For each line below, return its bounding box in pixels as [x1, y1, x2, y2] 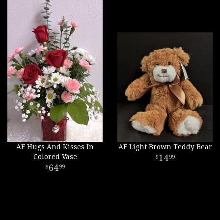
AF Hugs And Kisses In [16, 143, 94, 151]
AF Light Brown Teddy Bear [118, 143, 212, 151]
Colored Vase [33, 153, 77, 161]
